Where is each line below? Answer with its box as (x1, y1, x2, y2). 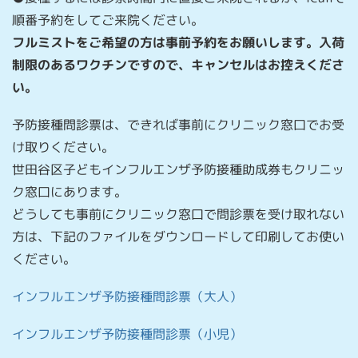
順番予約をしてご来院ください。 (12, 10, 204, 29)
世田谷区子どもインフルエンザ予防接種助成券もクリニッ (12, 161, 344, 179)
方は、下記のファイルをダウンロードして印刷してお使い (12, 228, 344, 246)
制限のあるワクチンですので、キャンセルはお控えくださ (12, 55, 344, 74)
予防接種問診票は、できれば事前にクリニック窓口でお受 (12, 116, 344, 134)
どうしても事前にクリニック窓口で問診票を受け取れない (12, 205, 344, 224)
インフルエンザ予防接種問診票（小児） (12, 325, 242, 344)
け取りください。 (12, 138, 114, 157)
